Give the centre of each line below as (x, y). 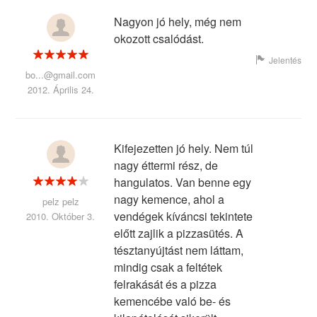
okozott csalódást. (158, 38)
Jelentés (285, 59)
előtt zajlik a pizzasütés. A (178, 233)
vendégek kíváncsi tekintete (183, 216)
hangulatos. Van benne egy (182, 182)
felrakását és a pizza (165, 284)
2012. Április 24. (60, 89)
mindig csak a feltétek (168, 267)
